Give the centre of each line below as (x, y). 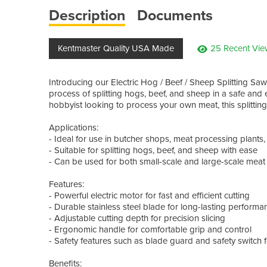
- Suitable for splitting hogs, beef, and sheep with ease (153, 150)
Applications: (74, 127)
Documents (175, 15)
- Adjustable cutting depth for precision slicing (137, 218)
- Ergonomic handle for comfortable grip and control (150, 229)
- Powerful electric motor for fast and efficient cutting (149, 195)
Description (87, 15)
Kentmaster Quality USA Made (116, 48)
